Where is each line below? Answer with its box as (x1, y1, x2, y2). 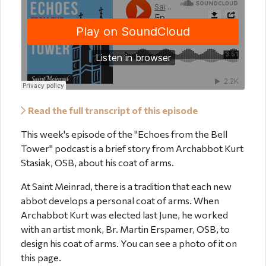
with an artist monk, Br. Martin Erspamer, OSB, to (21, 223, 230, 235)
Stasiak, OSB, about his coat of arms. (21, 156, 174, 168)
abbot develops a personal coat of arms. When (21, 194, 219, 206)
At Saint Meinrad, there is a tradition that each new (21, 180, 232, 192)
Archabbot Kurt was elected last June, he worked (21, 208, 228, 220)
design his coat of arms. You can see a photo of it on (21, 237, 237, 249)
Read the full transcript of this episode (28, 104, 198, 116)
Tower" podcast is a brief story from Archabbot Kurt (21, 142, 243, 154)
